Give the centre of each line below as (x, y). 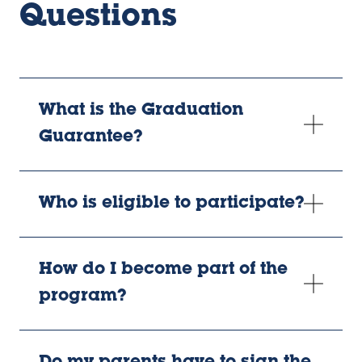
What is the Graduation (141, 111)
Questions (98, 18)
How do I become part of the (163, 270)
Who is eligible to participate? (172, 204)
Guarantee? (91, 137)
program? (83, 297)
